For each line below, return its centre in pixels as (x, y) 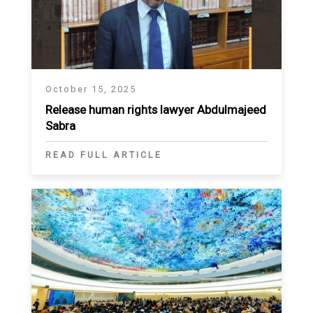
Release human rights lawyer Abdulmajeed (156, 110)
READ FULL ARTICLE (104, 155)
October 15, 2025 (91, 89)
